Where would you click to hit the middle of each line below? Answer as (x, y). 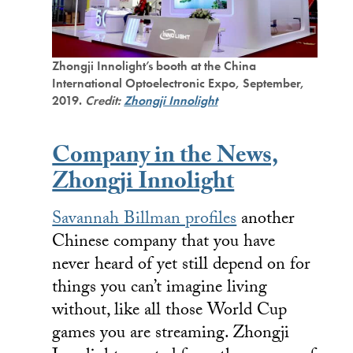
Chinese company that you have (164, 243)
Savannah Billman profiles (145, 221)
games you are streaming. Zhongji (171, 335)
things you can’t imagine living (160, 289)
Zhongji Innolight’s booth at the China (154, 66)
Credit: (105, 101)
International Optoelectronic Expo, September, (178, 84)
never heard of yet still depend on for (182, 266)
